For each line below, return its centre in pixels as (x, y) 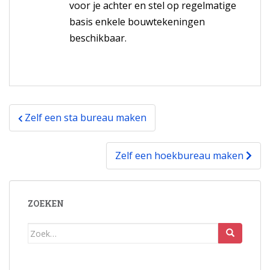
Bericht (35, 112)
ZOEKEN (46, 204)
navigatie (43, 127)
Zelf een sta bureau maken (86, 118)
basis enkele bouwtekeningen (137, 22)
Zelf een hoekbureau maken (181, 156)
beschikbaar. (98, 38)
